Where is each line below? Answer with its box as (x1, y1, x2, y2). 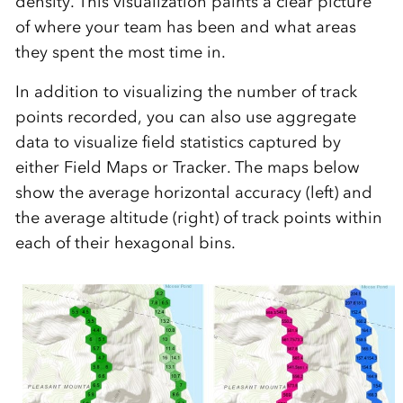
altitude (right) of (109, 208, 242, 228)
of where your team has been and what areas (14, 17, 356, 38)
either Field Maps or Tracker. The (14, 157, 267, 178)
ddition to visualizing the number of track (42, 82, 357, 103)
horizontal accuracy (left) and (148, 183, 372, 203)
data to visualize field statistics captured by (14, 132, 341, 153)
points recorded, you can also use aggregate (14, 107, 356, 128)
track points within (241, 208, 382, 228)
